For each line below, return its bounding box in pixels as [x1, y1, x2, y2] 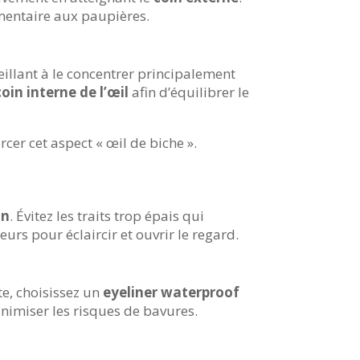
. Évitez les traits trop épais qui [10, 207, 205, 226]
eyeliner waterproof [103, 283, 240, 302]
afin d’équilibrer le [129, 83, 250, 102]
